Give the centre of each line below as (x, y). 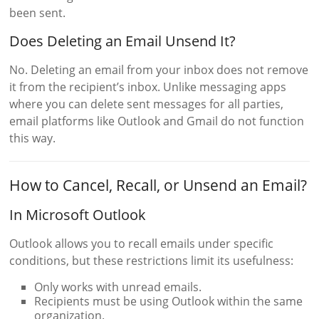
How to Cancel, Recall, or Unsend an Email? (158, 185)
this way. (33, 138)
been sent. (38, 13)
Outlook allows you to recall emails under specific (142, 244)
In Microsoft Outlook (78, 215)
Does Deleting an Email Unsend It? (123, 41)
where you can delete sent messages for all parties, (147, 104)
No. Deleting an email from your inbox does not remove (159, 70)
